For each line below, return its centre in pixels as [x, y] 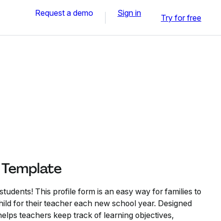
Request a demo [64, 13]
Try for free [181, 18]
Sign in [129, 13]
